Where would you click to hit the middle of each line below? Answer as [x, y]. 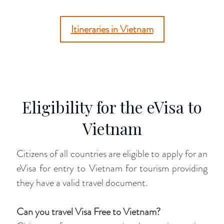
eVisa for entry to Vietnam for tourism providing [112, 168]
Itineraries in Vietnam [112, 29]
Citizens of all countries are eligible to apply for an [112, 154]
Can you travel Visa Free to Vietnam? [88, 212]
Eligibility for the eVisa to [112, 107]
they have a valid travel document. [82, 183]
